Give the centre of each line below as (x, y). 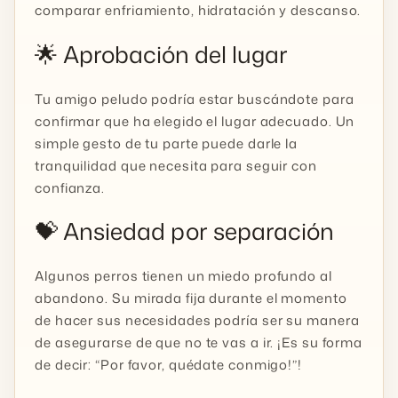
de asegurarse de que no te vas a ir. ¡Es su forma (199, 342)
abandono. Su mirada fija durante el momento (191, 298)
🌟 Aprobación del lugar (161, 55)
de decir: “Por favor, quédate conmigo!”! (168, 364)
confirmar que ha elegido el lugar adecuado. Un (195, 121)
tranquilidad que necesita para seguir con (176, 165)
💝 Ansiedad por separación (184, 231)
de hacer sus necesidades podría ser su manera (197, 320)
